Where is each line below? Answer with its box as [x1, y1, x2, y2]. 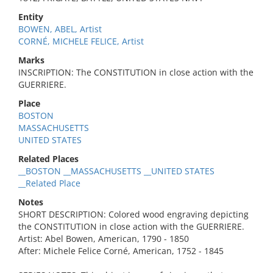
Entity [18, 11, 43, 23]
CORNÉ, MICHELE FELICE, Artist [18, 35, 144, 47]
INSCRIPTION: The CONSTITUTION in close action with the [18, 66, 253, 78]
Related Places [18, 153, 79, 165]
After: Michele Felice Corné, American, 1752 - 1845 [18, 245, 224, 257]
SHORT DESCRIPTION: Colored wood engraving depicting [18, 208, 249, 220]
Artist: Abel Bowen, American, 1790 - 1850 [18, 233, 189, 244]
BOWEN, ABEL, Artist [18, 23, 102, 35]
